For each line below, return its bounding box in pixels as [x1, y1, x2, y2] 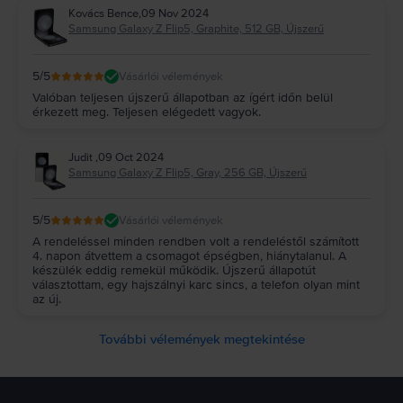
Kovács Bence [68, 6, 139, 22]
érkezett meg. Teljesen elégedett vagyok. [32, 104, 261, 121]
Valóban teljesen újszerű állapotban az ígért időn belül [32, 90, 333, 106]
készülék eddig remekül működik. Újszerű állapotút [32, 263, 316, 279]
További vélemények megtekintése [98, 331, 305, 348]
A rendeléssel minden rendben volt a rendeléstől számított [32, 234, 359, 250]
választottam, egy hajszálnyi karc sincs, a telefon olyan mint [32, 277, 360, 293]
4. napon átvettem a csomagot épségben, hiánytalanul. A [32, 248, 346, 264]
